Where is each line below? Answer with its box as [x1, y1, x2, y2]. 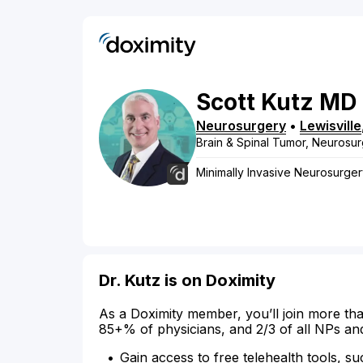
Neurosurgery [196, 117, 286, 135]
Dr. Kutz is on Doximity [99, 271, 275, 291]
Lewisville [300, 117, 361, 135]
